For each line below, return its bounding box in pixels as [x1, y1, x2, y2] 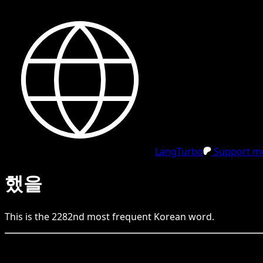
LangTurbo [155, 145, 203, 158]
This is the [5, 210, 52, 223]
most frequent [85, 210, 154, 223]
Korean [154, 210, 186, 223]
